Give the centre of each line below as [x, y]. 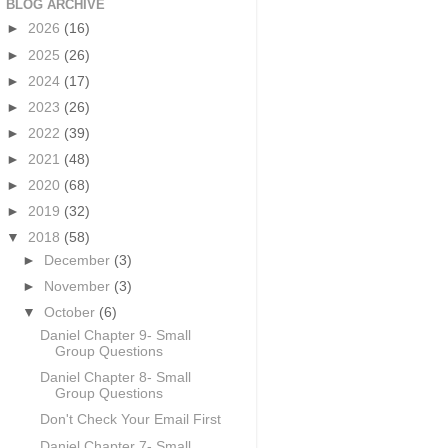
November [79, 287]
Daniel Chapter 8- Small [115, 378]
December [79, 261]
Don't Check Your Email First [130, 420]
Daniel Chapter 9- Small [115, 336]
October [72, 313]
